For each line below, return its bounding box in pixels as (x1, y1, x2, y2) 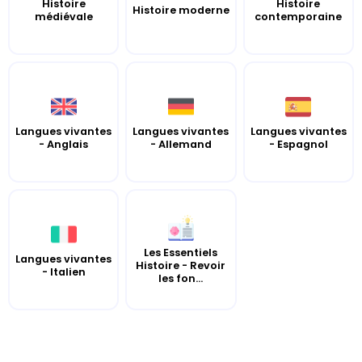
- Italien (41, 264, 86, 279)
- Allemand (149, 137, 212, 151)
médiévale (34, 9, 93, 23)
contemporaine (255, 9, 343, 23)
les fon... (158, 271, 204, 285)
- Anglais (39, 137, 89, 151)
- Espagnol (268, 137, 328, 151)
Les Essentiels (144, 245, 218, 259)
